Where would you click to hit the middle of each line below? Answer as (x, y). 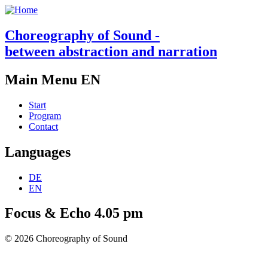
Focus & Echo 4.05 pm (74, 213)
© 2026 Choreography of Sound (66, 239)
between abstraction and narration (111, 51)
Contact (43, 126)
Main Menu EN (53, 79)
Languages (38, 152)
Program (45, 115)
